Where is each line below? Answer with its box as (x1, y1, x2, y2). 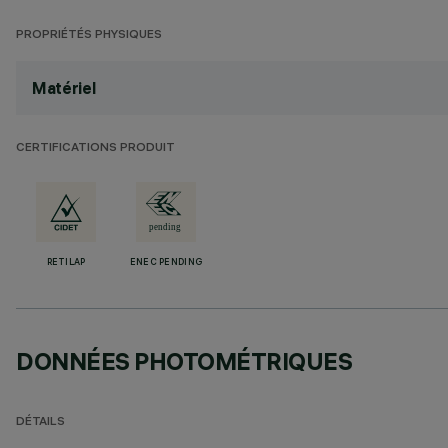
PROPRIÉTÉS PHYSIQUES (16, 29, 162, 42)
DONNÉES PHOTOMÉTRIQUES (16, 346, 353, 376)
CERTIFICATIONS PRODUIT (16, 142, 175, 155)
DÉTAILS (16, 416, 65, 429)
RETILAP (46, 258, 86, 268)
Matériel (32, 78, 96, 98)
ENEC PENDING (129, 258, 203, 268)
